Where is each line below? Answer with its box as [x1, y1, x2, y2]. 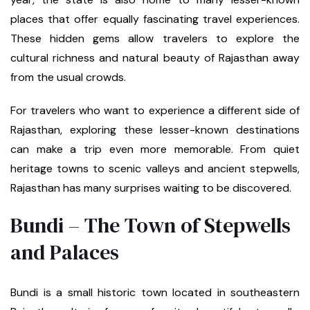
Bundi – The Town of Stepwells [10, 211, 291, 240]
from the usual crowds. [10, 70, 126, 85]
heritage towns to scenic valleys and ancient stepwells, [10, 161, 300, 176]
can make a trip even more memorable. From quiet [10, 142, 300, 157]
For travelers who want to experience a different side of [10, 103, 300, 118]
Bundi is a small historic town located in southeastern [10, 285, 300, 300]
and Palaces [10, 238, 119, 267]
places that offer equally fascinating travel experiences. [10, 12, 300, 27]
